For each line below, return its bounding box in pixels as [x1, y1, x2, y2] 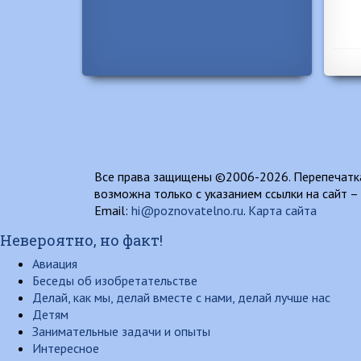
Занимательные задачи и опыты [32, 322, 210, 339]
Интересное [32, 339, 99, 356]
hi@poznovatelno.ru [131, 201, 243, 218]
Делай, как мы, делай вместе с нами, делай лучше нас [32, 288, 330, 305]
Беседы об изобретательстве [32, 272, 197, 288]
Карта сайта [248, 201, 317, 218]
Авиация [32, 255, 77, 272]
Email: [94, 201, 131, 218]
